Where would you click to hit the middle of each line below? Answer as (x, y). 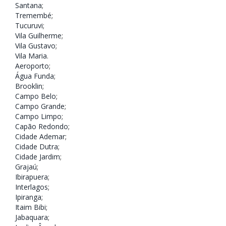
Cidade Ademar (40, 137)
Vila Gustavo (35, 46)
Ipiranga (28, 197)
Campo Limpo (38, 117)
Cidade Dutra (37, 147)
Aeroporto (32, 66)
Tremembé (33, 16)
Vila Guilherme (38, 36)
